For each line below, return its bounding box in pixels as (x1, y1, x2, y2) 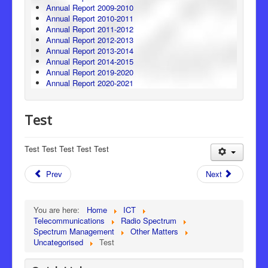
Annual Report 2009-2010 (46, 1, 133, 13)
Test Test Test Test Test (25, 142, 109, 154)
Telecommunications (33, 214, 105, 226)
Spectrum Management (33, 225, 114, 237)
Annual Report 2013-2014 (46, 44, 133, 56)
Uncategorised (33, 236, 83, 248)
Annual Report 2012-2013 (46, 33, 133, 45)
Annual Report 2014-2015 (46, 55, 133, 67)
